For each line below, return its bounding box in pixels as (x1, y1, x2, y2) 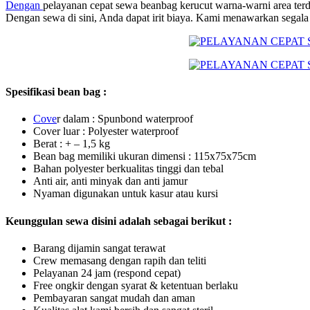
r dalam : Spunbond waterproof (57, 113, 193, 125)
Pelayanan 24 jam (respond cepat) (33, 267, 181, 279)
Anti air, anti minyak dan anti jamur (33, 175, 188, 188)
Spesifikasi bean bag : (6, 86, 107, 98)
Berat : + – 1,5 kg (33, 138, 110, 150)
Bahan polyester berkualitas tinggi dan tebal (33, 163, 224, 175)
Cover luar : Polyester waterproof (33, 125, 179, 138)
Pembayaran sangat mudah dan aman (33, 292, 195, 304)
